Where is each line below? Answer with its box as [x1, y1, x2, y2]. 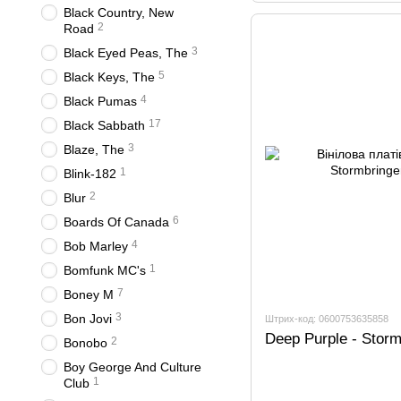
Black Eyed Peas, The [64, 46, 188, 60]
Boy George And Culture [64, 360, 201, 374]
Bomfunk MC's [64, 263, 146, 277]
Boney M [64, 287, 114, 302]
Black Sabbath [64, 118, 145, 132]
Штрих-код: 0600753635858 [265, 313, 388, 325]
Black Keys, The [64, 70, 155, 84]
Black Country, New [64, 5, 174, 20]
